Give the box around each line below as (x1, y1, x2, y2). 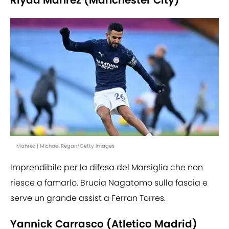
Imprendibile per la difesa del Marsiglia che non (10, 161, 203, 173)
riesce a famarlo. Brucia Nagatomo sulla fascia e (10, 176, 208, 189)
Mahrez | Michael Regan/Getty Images (16, 142, 114, 150)
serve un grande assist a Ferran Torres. (10, 192, 166, 204)
